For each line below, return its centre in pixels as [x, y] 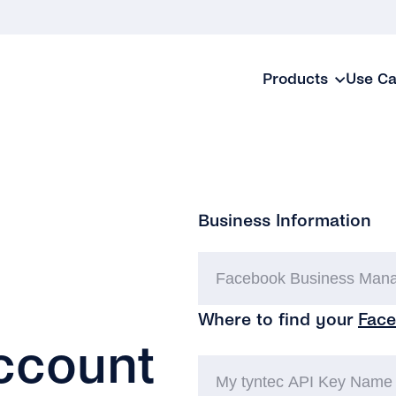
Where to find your [278, 320]
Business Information [285, 221]
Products [295, 79]
